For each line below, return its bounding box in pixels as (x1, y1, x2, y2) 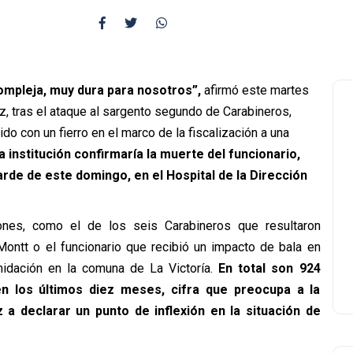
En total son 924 (217, 261, 321, 276)
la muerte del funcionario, (146, 147, 300, 162)
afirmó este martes (203, 83, 309, 98)
